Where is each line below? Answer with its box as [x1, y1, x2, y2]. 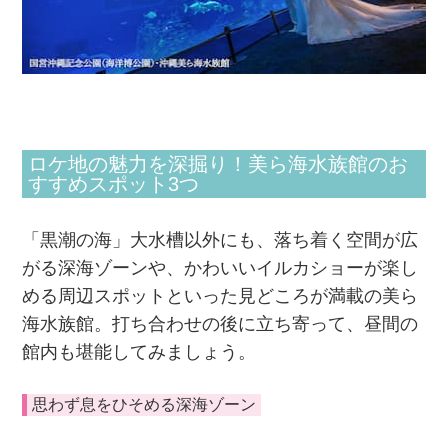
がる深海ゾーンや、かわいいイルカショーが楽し [22, 258, 419, 279]
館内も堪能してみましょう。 [22, 342, 257, 363]
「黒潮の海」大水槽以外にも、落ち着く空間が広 [22, 230, 419, 251]
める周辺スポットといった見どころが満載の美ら [22, 286, 419, 307]
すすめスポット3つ [28, 173, 200, 196]
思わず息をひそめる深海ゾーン [32, 396, 257, 414]
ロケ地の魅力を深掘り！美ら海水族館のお [28, 153, 409, 176]
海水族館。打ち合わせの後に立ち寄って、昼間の [22, 314, 419, 335]
